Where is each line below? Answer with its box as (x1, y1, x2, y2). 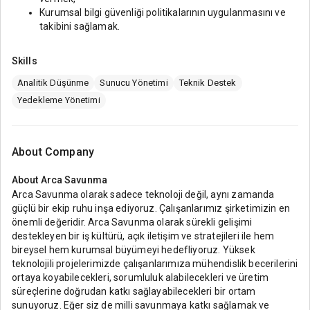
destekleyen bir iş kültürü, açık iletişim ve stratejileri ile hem (12, 230, 275, 241)
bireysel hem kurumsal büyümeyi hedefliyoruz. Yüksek (12, 244, 255, 255)
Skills (12, 55, 37, 66)
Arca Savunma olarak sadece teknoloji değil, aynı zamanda (12, 188, 275, 200)
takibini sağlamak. (39, 21, 120, 32)
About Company (12, 145, 94, 158)
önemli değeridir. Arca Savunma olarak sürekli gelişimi (12, 216, 253, 228)
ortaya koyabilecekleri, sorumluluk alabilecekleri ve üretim (12, 271, 269, 283)
